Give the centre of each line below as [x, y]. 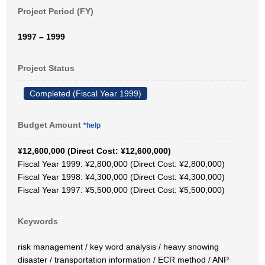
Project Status [46, 68]
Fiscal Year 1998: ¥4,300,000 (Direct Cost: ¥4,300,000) [121, 177]
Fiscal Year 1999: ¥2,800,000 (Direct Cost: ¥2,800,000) [121, 164]
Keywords [38, 221]
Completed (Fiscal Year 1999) [85, 93]
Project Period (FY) [56, 11]
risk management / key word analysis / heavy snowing [118, 247]
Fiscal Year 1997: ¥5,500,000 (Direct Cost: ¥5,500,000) [121, 190]
